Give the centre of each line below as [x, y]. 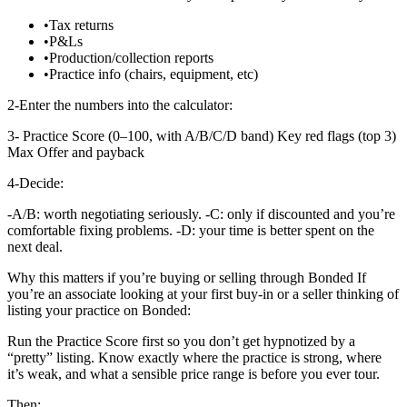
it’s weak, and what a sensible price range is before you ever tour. [194, 373]
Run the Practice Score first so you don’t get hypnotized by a [181, 341]
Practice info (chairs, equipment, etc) [154, 74]
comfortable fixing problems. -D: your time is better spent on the [191, 230]
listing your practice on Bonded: [99, 310]
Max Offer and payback [76, 152]
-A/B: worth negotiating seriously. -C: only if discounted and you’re [201, 213]
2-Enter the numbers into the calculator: [120, 104]
